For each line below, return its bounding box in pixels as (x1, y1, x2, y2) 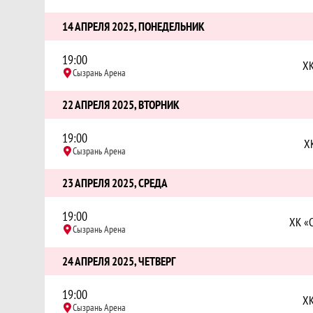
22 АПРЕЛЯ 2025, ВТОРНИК (62, 97, 180, 112)
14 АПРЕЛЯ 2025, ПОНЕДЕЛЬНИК (62, 19, 205, 34)
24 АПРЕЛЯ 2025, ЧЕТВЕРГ (62, 254, 175, 269)
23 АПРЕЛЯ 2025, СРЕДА (62, 175, 168, 191)
